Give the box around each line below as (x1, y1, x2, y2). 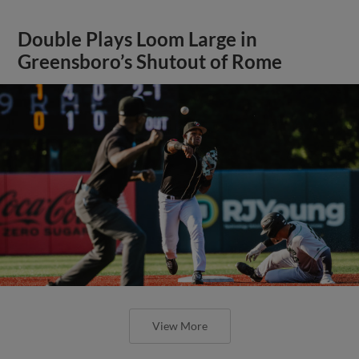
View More (151, 319, 208, 333)
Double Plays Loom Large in (18, 28, 258, 50)
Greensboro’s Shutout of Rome (18, 50, 283, 73)
